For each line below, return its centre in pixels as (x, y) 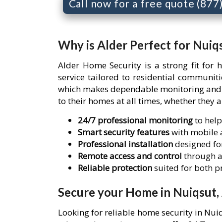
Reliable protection (115, 167)
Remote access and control (130, 156)
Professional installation (125, 144)
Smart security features (124, 132)
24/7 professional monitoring (135, 120)
